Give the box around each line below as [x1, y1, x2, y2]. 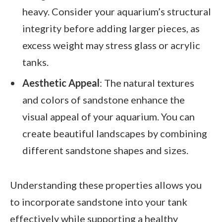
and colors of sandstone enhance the [22, 94, 185, 106]
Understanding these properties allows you [10, 178, 202, 191]
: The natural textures [100, 77, 194, 89]
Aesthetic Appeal [22, 77, 100, 89]
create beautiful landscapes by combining [22, 127, 207, 140]
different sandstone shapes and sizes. [22, 144, 188, 157]
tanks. [22, 55, 49, 68]
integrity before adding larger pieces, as [22, 22, 200, 34]
